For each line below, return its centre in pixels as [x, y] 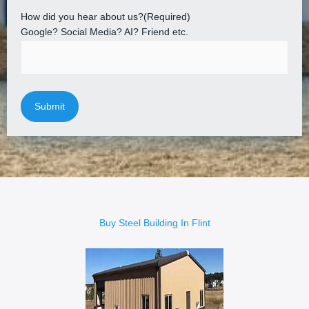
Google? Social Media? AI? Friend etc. [104, 32]
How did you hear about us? [82, 17]
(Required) [167, 17]
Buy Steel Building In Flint [154, 223]
